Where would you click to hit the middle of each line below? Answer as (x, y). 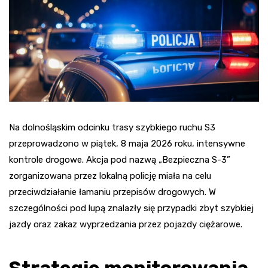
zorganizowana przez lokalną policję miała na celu (110, 176)
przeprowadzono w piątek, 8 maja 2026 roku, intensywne (127, 143)
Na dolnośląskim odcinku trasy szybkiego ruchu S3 (112, 127)
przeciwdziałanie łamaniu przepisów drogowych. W (112, 192)
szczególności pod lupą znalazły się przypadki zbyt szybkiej (131, 208)
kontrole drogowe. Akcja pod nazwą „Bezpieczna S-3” (120, 159)
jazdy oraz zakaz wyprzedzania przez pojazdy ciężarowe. (126, 224)
